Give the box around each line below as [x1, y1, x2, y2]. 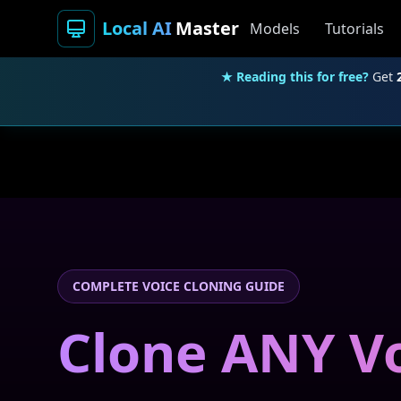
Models [250, 19, 300, 38]
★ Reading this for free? [220, 68, 369, 85]
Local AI [102, 16, 172, 40]
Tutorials [325, 19, 384, 38]
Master [175, 16, 239, 40]
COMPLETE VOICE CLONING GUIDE [73, 277, 285, 294]
